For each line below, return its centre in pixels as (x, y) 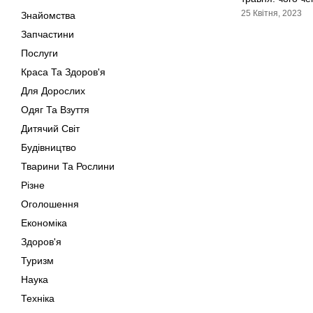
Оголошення (50, 204)
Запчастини (48, 34)
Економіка (44, 223)
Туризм (37, 261)
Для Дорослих (53, 91)
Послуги (39, 53)
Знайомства (48, 15)
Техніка (38, 298)
